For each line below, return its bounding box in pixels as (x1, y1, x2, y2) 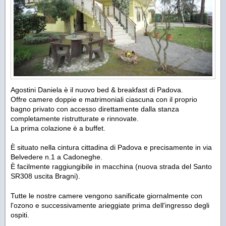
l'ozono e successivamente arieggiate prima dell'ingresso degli (11, 201, 209, 209)
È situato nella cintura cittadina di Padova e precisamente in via (11, 143, 212, 151)
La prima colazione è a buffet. (11, 124, 105, 132)
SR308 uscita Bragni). (11, 172, 80, 180)
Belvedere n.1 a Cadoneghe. (11, 152, 102, 161)
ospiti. (11, 210, 29, 219)
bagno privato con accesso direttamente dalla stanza (11, 104, 179, 113)
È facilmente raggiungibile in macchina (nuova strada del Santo (11, 162, 212, 171)
